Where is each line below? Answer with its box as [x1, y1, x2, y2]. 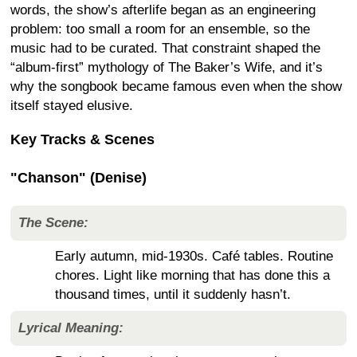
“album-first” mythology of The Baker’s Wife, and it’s [10, 59, 323, 75]
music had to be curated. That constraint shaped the [10, 40, 320, 56]
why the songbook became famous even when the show [10, 78, 342, 94]
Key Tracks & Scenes [10, 131, 155, 147]
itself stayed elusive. [10, 97, 133, 113]
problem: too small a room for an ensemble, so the [10, 21, 310, 37]
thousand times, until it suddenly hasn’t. [55, 287, 291, 303]
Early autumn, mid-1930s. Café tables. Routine [55, 249, 333, 265]
